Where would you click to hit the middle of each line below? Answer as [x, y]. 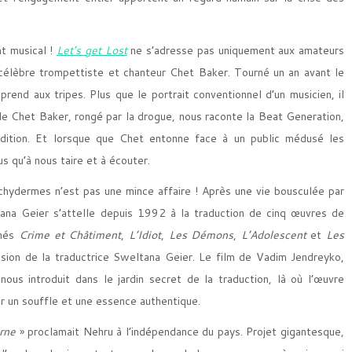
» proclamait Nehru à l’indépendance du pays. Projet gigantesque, [180, 332]
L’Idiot [145, 235]
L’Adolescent [273, 235]
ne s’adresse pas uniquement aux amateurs [236, 50]
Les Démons [201, 235]
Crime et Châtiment [70, 235]
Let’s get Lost [92, 50]
